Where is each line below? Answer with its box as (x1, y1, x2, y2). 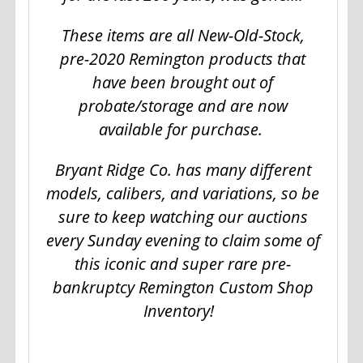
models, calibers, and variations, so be (46, 182, 320, 205)
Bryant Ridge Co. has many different (54, 159, 311, 181)
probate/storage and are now (78, 95, 288, 117)
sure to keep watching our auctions (58, 206, 308, 228)
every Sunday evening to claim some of (45, 229, 320, 252)
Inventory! (143, 300, 215, 322)
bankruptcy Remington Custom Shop (52, 276, 314, 299)
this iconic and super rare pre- (75, 253, 292, 275)
